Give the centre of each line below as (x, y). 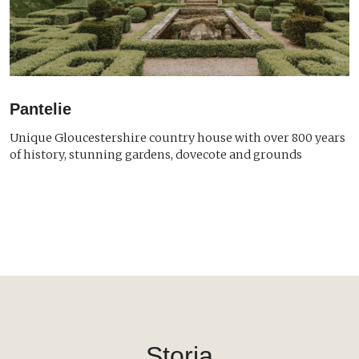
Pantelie (40, 109)
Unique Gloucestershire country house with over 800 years (177, 138)
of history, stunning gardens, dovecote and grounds (156, 155)
